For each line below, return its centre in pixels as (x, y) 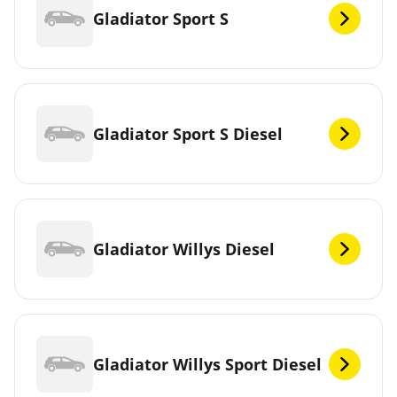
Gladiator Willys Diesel (184, 249)
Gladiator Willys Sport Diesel (207, 364)
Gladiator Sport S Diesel (188, 133)
